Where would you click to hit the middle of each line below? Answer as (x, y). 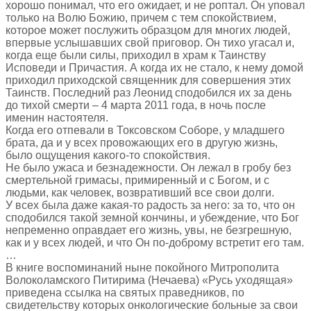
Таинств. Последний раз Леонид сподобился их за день (149, 92)
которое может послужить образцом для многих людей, (148, 30)
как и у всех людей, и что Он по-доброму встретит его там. (155, 242)
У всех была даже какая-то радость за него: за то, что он (150, 205)
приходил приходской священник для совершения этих (148, 80)
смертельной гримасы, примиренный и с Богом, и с (137, 180)
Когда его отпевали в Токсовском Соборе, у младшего (145, 130)
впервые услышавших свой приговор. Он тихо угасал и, (150, 42)
